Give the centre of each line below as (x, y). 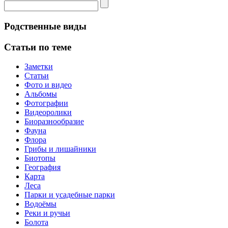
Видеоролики (48, 112)
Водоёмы (40, 204)
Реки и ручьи (47, 213)
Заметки (39, 67)
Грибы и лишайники (60, 149)
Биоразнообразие (54, 122)
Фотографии (46, 103)
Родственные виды (45, 26)
